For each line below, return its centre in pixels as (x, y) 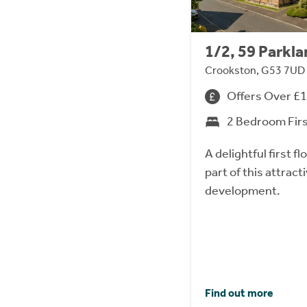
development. (242, 191)
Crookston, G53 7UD (255, 71)
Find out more (239, 293)
